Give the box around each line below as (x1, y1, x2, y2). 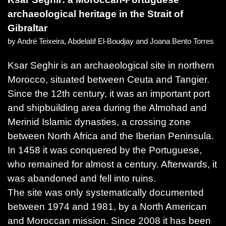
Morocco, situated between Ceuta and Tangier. (8, 74, 209, 85)
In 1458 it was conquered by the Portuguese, (8, 144, 202, 155)
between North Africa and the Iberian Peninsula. (8, 130, 214, 141)
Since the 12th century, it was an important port (8, 88, 210, 99)
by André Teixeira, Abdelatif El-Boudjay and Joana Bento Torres (8, 37, 214, 45)
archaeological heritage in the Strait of (8, 9, 183, 19)
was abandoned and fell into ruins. (8, 173, 156, 184)
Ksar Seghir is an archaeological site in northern (8, 60, 214, 71)
